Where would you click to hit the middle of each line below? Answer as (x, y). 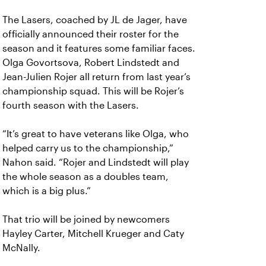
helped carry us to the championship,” (88, 148)
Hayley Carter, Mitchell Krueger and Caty (93, 234)
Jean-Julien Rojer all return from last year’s (96, 77)
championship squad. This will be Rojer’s (93, 91)
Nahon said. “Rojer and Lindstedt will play (96, 162)
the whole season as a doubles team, (85, 177)
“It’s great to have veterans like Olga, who (96, 134)
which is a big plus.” (47, 191)
